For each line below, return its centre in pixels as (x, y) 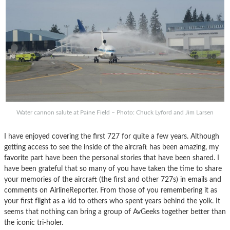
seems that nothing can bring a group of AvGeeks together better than (115, 212)
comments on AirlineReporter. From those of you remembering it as (111, 190)
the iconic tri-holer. (34, 222)
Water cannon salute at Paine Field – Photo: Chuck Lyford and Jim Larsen (115, 112)
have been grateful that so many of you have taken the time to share (113, 168)
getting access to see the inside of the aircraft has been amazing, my (111, 147)
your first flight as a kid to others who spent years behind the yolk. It (112, 201)
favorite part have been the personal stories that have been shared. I (112, 158)
